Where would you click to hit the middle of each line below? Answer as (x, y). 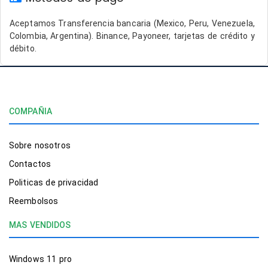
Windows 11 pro (41, 259)
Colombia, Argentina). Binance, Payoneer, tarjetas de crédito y (133, 36)
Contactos (30, 164)
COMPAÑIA (31, 111)
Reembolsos (33, 201)
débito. (23, 48)
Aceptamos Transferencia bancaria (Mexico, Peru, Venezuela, (132, 23)
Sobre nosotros (40, 145)
